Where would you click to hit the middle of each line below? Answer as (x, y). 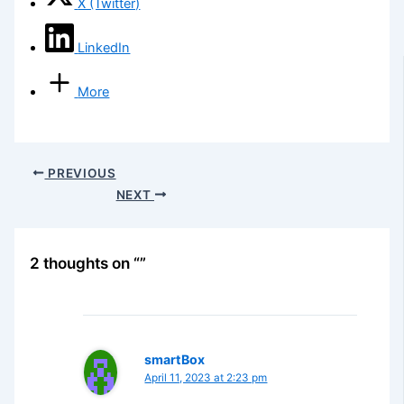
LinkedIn (104, 48)
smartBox (175, 359)
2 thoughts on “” (87, 263)
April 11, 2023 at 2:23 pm (206, 377)
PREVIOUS (80, 173)
